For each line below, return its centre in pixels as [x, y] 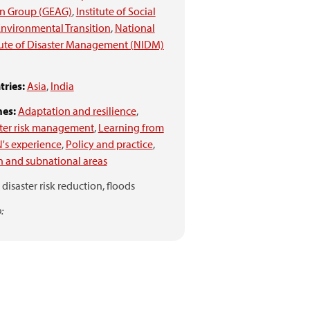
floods [120, 185]
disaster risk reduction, [53, 185]
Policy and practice [109, 144]
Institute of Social [116, 11]
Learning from [131, 127]
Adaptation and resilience [77, 111]
